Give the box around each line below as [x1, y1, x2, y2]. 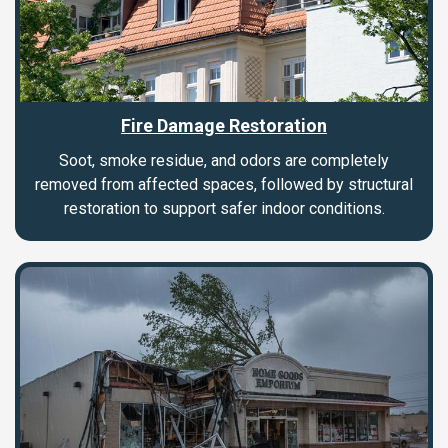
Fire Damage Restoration [121, 114, 327, 136]
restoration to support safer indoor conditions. [63, 198, 385, 218]
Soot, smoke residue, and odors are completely [59, 150, 389, 170]
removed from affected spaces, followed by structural [35, 174, 413, 194]
